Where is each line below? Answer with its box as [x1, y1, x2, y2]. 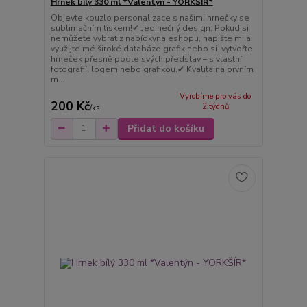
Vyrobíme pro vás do [180, 91, 251, 101]
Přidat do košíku [127, 121, 204, 135]
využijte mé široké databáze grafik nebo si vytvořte [50, 43, 253, 55]
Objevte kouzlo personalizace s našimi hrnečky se [50, 12, 249, 24]
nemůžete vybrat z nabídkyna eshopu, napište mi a [50, 33, 251, 45]
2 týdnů [201, 101, 229, 112]
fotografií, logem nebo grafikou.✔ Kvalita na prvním [50, 64, 254, 75]
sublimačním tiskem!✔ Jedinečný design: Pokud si [50, 23, 249, 34]
